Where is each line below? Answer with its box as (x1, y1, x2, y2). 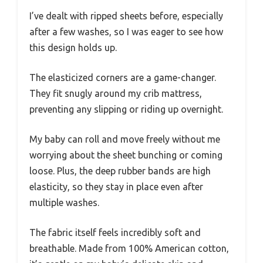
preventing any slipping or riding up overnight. (29, 103, 223, 114)
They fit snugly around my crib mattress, (29, 87, 202, 99)
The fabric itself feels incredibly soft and (29, 227, 201, 238)
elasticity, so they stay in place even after (29, 181, 203, 192)
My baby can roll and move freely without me (29, 133, 220, 144)
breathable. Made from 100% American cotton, (29, 242, 229, 254)
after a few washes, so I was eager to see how (29, 26, 223, 37)
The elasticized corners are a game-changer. (29, 72, 216, 83)
